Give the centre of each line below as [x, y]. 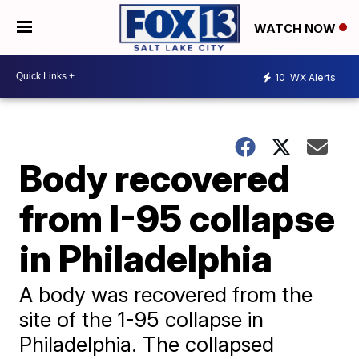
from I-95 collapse [177, 218]
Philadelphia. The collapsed [147, 344]
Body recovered [155, 177]
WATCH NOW [296, 28]
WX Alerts [312, 78]
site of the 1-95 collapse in [142, 319]
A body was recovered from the [166, 294]
